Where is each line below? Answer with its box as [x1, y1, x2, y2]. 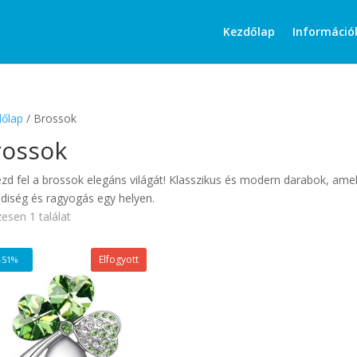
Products [259, 5, 306, 20]
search [259, 16, 294, 31]
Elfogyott [99, 253, 139, 266]
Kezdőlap [222, 24, 275, 39]
